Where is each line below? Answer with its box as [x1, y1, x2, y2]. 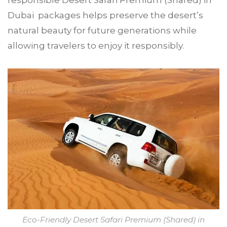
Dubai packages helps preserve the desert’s [8, 10, 203, 20]
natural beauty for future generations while [8, 25, 197, 35]
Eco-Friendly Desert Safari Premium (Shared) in [22, 215, 205, 225]
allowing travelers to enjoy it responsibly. [8, 40, 184, 51]
